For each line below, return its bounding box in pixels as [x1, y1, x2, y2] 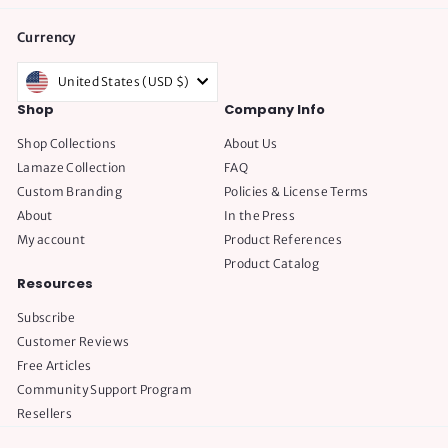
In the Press [224, 208, 295, 224]
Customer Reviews [17, 334, 130, 350]
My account [17, 232, 86, 248]
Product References [224, 232, 342, 248]
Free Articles [17, 358, 92, 374]
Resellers [17, 406, 72, 422]
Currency [17, 29, 76, 47]
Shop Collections [17, 136, 117, 152]
